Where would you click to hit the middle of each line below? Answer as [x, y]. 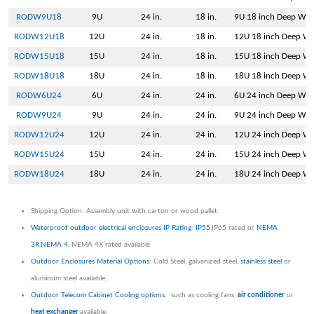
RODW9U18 [39, 18]
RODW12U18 [39, 37]
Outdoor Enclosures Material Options [90, 262]
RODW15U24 [39, 155]
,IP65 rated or [233, 228]
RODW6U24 [39, 96]
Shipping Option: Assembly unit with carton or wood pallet [124, 211]
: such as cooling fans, [200, 295]
